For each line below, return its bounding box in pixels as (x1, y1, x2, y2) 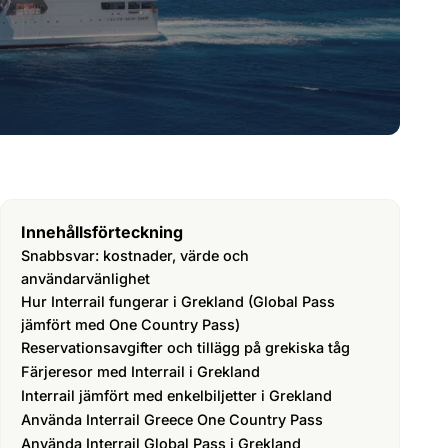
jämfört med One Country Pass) (21, 316, 240, 333)
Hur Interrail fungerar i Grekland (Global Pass (21, 293, 335, 310)
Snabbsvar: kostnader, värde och (21, 247, 249, 264)
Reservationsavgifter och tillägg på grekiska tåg (21, 339, 350, 356)
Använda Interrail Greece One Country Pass (21, 411, 323, 428)
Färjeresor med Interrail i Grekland (21, 363, 260, 380)
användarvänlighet (21, 270, 150, 287)
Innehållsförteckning (21, 222, 183, 243)
